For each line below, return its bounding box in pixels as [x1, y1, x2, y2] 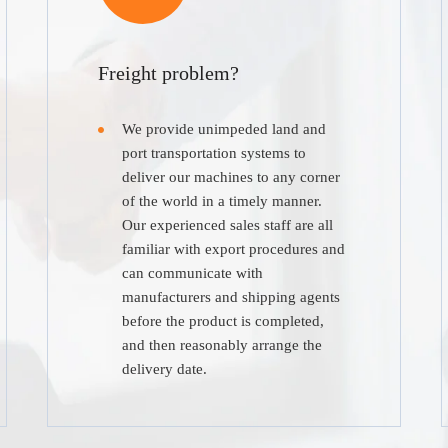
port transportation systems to [122, 145, 307, 162]
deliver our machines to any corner [122, 169, 341, 186]
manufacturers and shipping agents [122, 289, 341, 306]
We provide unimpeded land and [122, 121, 327, 138]
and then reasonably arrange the [122, 337, 323, 354]
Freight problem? [98, 62, 240, 85]
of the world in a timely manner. [122, 193, 323, 210]
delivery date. [122, 361, 208, 378]
